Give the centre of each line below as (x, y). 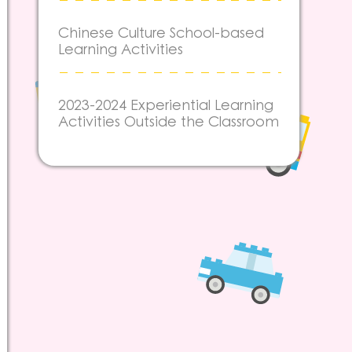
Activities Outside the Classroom (169, 122)
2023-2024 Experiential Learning (166, 106)
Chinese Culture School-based (161, 33)
